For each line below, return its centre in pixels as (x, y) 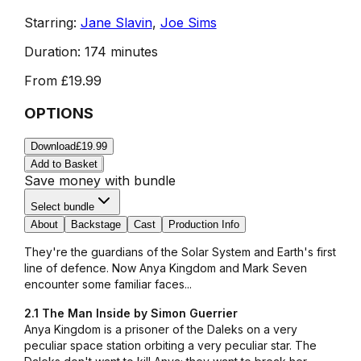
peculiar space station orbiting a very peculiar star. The (170, 346)
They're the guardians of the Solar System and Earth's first (180, 252)
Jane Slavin (116, 22)
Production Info (203, 225)
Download (53, 147)
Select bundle (62, 207)
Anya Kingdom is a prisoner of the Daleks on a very (160, 330)
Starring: (50, 22)
